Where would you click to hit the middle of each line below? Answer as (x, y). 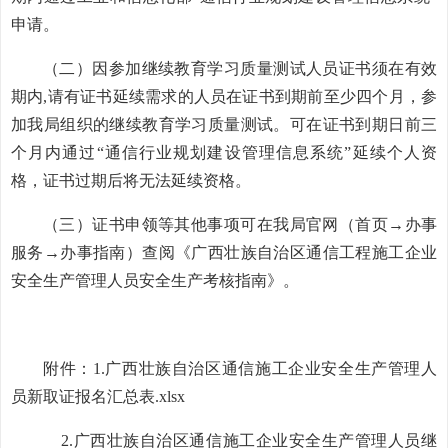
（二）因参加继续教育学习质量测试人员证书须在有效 (240, 68)
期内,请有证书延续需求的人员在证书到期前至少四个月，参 (224, 96)
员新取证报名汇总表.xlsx (98, 396)
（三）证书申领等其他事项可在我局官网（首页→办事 (240, 224)
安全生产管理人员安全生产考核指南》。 (155, 280)
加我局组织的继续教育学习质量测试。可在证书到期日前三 (224, 124)
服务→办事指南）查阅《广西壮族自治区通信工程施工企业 (224, 252)
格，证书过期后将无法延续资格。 (131, 180)
